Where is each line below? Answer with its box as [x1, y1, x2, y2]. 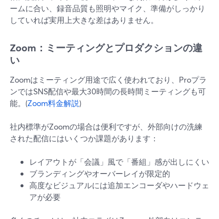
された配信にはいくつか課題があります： [10, 133, 158, 143]
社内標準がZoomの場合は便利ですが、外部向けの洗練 [10, 121, 202, 131]
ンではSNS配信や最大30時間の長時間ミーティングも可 [10, 86, 206, 96]
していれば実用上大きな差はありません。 [10, 15, 158, 25]
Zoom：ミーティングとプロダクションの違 [10, 41, 202, 54]
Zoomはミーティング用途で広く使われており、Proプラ [10, 74, 207, 85]
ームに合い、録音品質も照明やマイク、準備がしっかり [10, 3, 205, 13]
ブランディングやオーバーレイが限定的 [29, 168, 170, 178]
